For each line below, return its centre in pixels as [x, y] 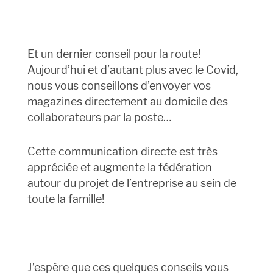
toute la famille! [66, 199]
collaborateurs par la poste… [99, 118]
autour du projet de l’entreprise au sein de [132, 183]
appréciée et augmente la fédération [119, 168]
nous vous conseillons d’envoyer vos [119, 86]
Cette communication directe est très [122, 152]
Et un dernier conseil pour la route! [114, 54]
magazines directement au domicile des [127, 102]
